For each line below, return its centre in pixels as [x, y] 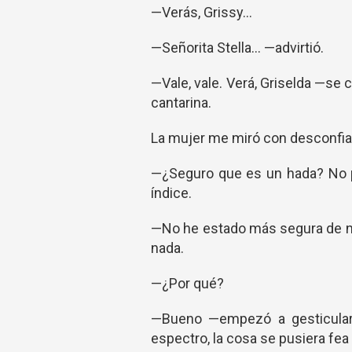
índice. [171, 193]
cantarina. [181, 103]
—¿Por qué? [187, 283]
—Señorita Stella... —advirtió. [237, 48]
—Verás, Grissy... [202, 12]
